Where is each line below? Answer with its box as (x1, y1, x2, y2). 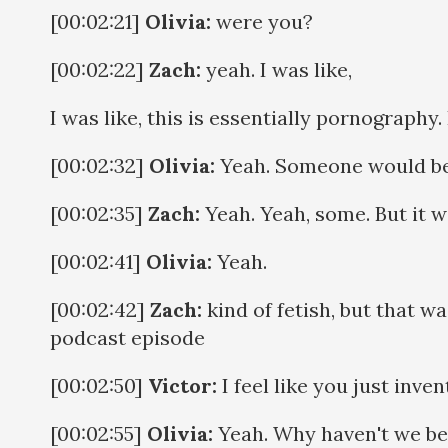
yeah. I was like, (201, 56, 352, 82)
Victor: (148, 372, 217, 398)
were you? (211, 8, 313, 34)
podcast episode (50, 324, 205, 350)
